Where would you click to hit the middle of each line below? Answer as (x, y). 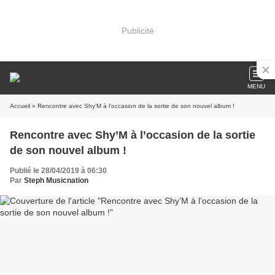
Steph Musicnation (56, 180)
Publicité (137, 30)
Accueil (20, 106)
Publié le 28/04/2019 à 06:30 (58, 171)
